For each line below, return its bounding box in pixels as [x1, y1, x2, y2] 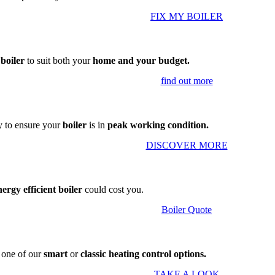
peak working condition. [107, 120, 209, 130]
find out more [160, 76, 213, 86]
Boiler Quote [161, 204, 212, 215]
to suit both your [25, 55, 93, 66]
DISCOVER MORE [145, 140, 228, 150]
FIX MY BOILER [150, 11, 223, 21]
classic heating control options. [80, 249, 206, 259]
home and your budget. [93, 55, 190, 66]
